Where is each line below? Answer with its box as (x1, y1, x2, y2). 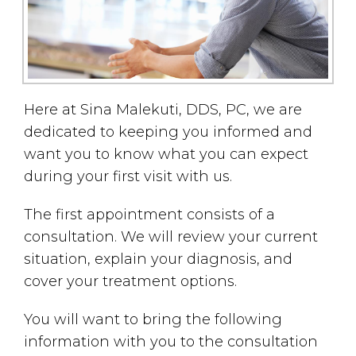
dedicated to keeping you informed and (24, 123, 312, 141)
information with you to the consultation (24, 333, 318, 350)
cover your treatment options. (24, 273, 237, 290)
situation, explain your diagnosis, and (24, 250, 292, 268)
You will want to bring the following (24, 311, 282, 328)
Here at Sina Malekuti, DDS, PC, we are (24, 101, 302, 118)
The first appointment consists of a (24, 206, 275, 223)
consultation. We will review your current (24, 228, 318, 246)
